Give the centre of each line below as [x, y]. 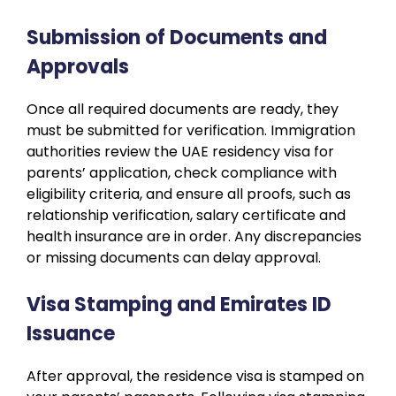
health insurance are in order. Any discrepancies [194, 236]
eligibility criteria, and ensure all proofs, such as [189, 194]
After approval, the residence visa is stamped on [195, 376]
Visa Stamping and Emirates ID [179, 304]
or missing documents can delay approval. [174, 257]
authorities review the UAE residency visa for [180, 151]
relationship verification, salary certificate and [186, 215]
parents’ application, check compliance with [182, 172]
